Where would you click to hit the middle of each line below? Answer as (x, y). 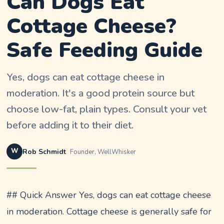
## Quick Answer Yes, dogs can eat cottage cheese (109, 195)
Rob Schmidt (44, 151)
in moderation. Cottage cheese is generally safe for (109, 211)
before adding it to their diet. (70, 125)
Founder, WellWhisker (103, 152)
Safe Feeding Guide (105, 50)
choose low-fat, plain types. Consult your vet (107, 109)
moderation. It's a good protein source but (101, 93)
